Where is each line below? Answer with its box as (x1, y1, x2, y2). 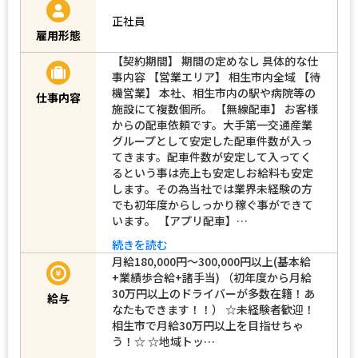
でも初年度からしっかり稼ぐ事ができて (112, 196, 313, 213)
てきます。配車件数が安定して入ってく (112, 148, 312, 165)
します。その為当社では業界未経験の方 (112, 180, 312, 197)
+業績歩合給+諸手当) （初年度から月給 (112, 268, 312, 285)
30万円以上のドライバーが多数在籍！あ (112, 284, 315, 301)
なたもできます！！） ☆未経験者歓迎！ (112, 300, 315, 317)
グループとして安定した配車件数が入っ (112, 132, 312, 149)
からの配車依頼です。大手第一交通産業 (112, 116, 312, 133)
